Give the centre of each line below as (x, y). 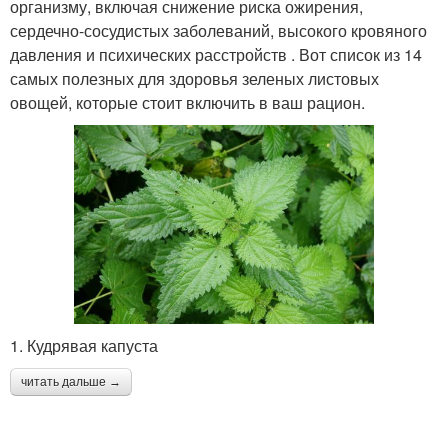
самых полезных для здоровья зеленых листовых (194, 78)
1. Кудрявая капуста (84, 345)
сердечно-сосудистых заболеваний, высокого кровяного (218, 30)
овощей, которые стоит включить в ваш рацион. (187, 102)
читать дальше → (71, 381)
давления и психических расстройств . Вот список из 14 (216, 54)
